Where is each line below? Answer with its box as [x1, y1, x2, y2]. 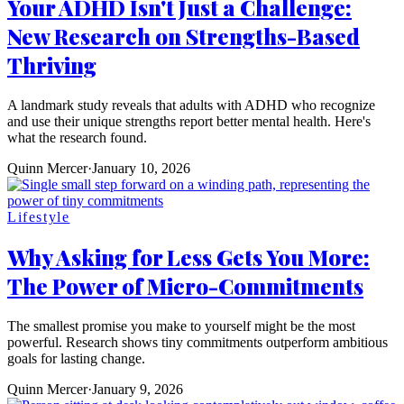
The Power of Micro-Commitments [7, 271, 363, 301]
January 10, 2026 [92, 160, 190, 176]
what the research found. [7, 129, 147, 145]
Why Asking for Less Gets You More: [7, 243, 370, 272]
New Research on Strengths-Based [7, 21, 360, 50]
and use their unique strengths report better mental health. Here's [7, 113, 371, 129]
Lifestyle [7, 208, 70, 225]
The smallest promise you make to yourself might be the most [7, 318, 355, 335]
